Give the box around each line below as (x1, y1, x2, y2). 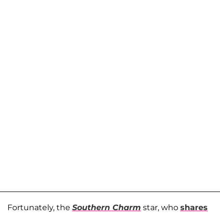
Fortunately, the (7, 203, 72, 213)
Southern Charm (72, 203, 141, 213)
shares (180, 203, 208, 213)
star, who (141, 203, 180, 213)
